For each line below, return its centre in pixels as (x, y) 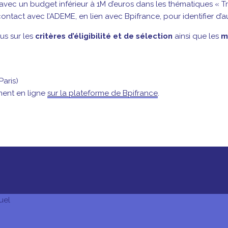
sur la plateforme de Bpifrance (103, 93)
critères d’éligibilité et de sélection (105, 36)
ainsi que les (198, 36)
